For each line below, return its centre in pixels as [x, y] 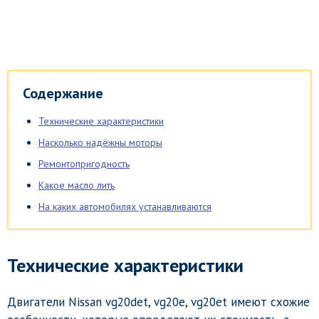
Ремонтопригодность [84, 163]
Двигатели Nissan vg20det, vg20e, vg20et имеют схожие [158, 302]
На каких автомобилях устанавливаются [125, 206]
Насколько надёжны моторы [100, 142]
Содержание [63, 93]
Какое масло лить [77, 185]
